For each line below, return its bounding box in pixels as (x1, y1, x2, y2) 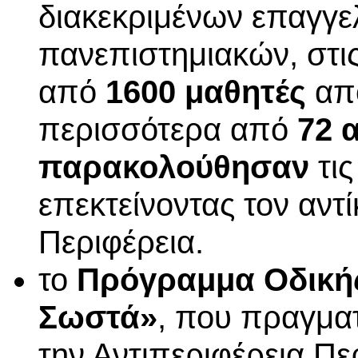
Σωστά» (38, 299, 157, 336)
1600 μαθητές (105, 74, 306, 111)
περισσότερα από (38, 111, 297, 149)
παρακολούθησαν (38, 149, 309, 186)
